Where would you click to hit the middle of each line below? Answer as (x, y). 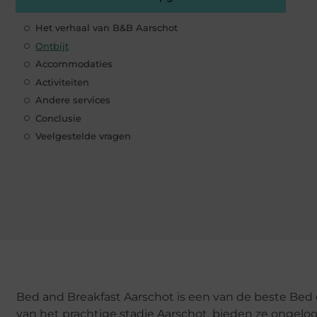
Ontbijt (52, 46)
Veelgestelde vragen (83, 136)
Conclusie (58, 118)
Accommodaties (74, 64)
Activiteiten (62, 82)
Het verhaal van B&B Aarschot (106, 28)
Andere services (73, 100)
